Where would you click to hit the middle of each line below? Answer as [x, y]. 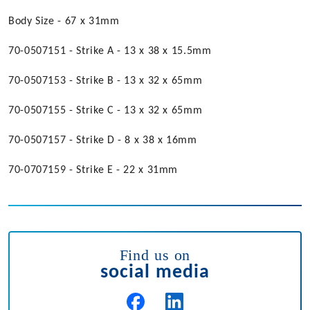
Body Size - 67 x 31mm [64, 22]
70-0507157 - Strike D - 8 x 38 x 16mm [103, 141]
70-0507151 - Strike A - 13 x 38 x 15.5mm [110, 52]
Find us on [155, 255]
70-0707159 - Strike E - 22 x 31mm [93, 171]
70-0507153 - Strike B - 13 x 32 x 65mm [106, 81]
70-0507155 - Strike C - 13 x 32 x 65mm [106, 111]
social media [155, 273]
